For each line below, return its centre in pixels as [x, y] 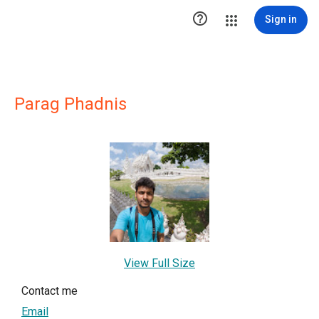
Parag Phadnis [70, 104]
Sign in [281, 19]
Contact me [49, 291]
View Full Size [159, 263]
